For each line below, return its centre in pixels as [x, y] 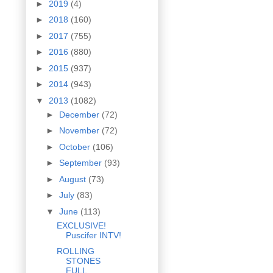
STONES [83, 261]
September [81, 163]
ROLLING [75, 251]
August [73, 179]
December [80, 114]
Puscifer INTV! [93, 235]
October [76, 147]
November [80, 131]
